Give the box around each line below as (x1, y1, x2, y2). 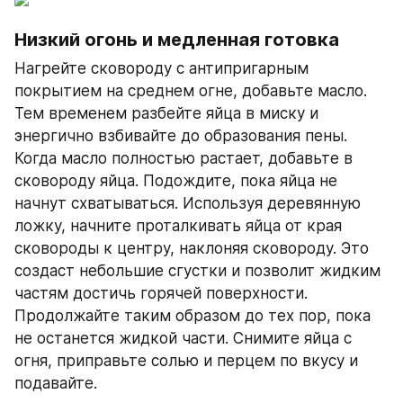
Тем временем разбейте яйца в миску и (14, 103, 318, 122)
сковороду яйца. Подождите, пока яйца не (14, 171, 337, 190)
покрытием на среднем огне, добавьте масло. (14, 81, 367, 100)
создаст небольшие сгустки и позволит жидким (14, 261, 381, 280)
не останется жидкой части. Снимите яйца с (14, 328, 352, 347)
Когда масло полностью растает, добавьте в (14, 148, 353, 167)
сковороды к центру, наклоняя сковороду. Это (14, 238, 369, 257)
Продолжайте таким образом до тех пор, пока (14, 306, 371, 325)
